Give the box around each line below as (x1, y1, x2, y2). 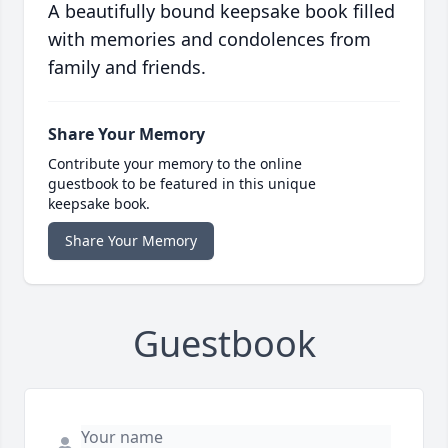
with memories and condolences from (48, 27, 371, 52)
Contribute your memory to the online (48, 154, 302, 174)
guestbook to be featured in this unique (48, 174, 316, 194)
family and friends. (48, 55, 206, 80)
